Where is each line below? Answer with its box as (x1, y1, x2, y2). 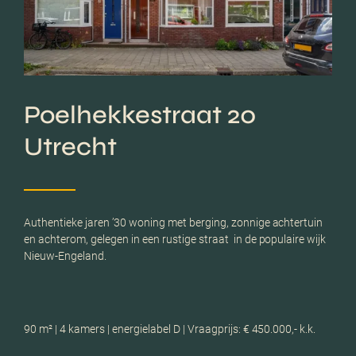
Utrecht (24, 131, 117, 163)
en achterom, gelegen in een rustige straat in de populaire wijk (24, 233, 327, 246)
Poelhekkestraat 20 (24, 99, 256, 131)
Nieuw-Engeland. (24, 250, 106, 263)
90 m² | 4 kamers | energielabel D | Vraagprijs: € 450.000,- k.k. (24, 323, 316, 336)
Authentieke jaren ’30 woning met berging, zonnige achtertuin (24, 216, 323, 230)
